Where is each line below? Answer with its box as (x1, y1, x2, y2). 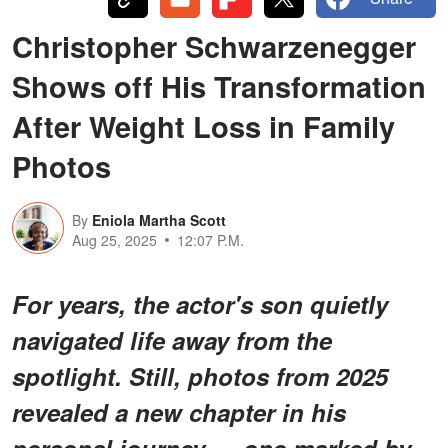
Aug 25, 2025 (72, 229, 157, 250)
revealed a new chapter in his (12, 394, 346, 429)
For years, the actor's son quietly (12, 286, 388, 321)
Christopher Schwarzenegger (12, 24, 416, 67)
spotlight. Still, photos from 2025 (12, 358, 388, 393)
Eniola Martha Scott (92, 209, 226, 230)
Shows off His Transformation (12, 64, 426, 107)
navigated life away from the (12, 322, 332, 357)
